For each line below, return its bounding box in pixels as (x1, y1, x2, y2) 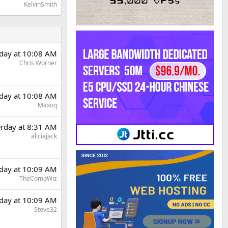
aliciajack (31, 131, 57, 140)
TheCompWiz (19, 174, 57, 183)
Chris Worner (19, 58, 57, 67)
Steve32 (34, 205, 57, 214)
